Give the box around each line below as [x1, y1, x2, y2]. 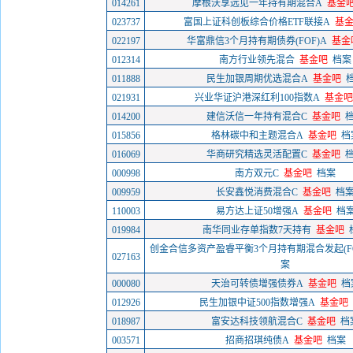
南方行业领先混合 [219, 54, 295, 65]
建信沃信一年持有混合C [206, 111, 307, 122]
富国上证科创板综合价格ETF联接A [184, 17, 330, 28]
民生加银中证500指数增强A [199, 297, 315, 308]
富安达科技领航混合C [211, 316, 303, 327]
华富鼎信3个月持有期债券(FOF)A [187, 35, 327, 46]
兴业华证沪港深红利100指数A [194, 92, 320, 103]
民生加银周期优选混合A [206, 73, 308, 84]
